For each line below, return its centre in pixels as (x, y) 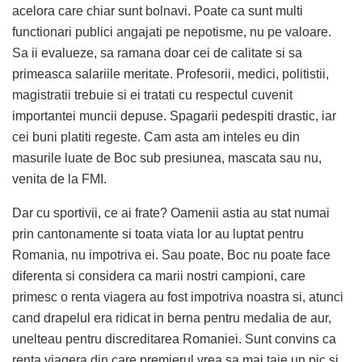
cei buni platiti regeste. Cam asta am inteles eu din (156, 137)
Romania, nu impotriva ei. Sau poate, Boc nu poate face (171, 255)
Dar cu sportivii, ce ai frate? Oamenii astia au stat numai (171, 213)
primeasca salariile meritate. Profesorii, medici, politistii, (170, 74)
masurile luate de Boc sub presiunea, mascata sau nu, (167, 158)
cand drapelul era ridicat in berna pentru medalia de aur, (172, 318)
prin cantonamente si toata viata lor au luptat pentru (158, 234)
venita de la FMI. (59, 179)
